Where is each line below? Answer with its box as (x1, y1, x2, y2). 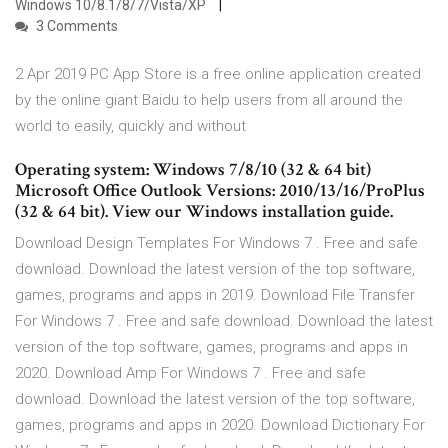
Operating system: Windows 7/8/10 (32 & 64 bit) (15, 158, 371, 182)
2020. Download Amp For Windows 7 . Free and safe (15, 364, 366, 383)
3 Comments (33, 18, 118, 35)
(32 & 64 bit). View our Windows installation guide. (15, 200, 393, 224)
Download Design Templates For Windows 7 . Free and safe (15, 234, 418, 253)
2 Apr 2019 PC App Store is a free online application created (15, 65, 421, 84)
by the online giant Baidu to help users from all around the (15, 91, 403, 110)
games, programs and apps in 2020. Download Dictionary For (15, 416, 425, 435)
